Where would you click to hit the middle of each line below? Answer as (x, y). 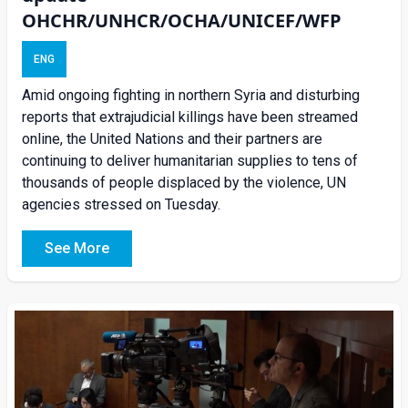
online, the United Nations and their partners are (172, 139)
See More (77, 249)
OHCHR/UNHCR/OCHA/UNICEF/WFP (182, 21)
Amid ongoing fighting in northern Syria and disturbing (191, 96)
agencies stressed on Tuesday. (121, 205)
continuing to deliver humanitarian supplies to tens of (190, 161)
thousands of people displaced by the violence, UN (184, 183)
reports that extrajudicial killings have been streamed (190, 117)
